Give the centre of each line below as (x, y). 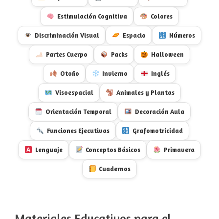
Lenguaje (49, 150)
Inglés (161, 73)
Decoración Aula (159, 111)
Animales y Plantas (146, 92)
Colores (161, 16)
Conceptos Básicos (113, 150)
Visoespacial (74, 92)
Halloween (167, 54)
